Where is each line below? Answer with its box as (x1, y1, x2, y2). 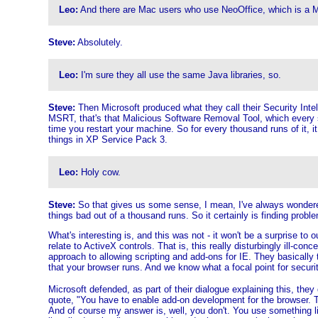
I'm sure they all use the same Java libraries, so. (77, 70, 281, 80)
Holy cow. (77, 167, 121, 177)
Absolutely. (75, 37, 123, 48)
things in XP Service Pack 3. (48, 134, 168, 145)
